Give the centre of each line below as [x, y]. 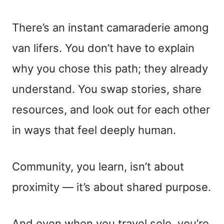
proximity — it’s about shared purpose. [111, 187]
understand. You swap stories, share [107, 89]
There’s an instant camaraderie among [110, 27]
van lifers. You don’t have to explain [103, 48]
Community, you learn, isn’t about [98, 166]
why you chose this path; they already [110, 68]
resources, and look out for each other [111, 109]
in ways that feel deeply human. [94, 130]
